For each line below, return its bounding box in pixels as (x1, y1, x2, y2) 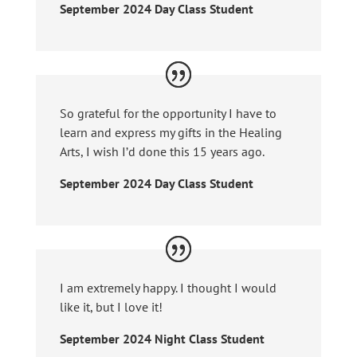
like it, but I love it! (59, 298, 163, 315)
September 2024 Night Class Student (59, 330, 265, 347)
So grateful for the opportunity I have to (59, 104, 277, 121)
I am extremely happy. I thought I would (59, 279, 277, 296)
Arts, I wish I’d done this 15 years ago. (59, 143, 265, 159)
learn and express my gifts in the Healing (59, 124, 282, 140)
